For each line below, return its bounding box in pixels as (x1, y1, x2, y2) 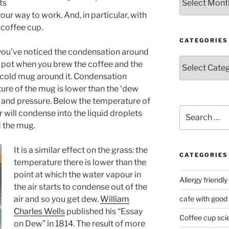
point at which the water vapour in (14, 169, 141, 179)
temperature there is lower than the (14, 157, 146, 167)
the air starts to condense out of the (14, 181, 147, 192)
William (100, 194, 129, 204)
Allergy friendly (179, 175, 227, 185)
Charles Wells (14, 206, 65, 216)
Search (178, 105, 203, 114)
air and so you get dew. (14, 194, 100, 204)
